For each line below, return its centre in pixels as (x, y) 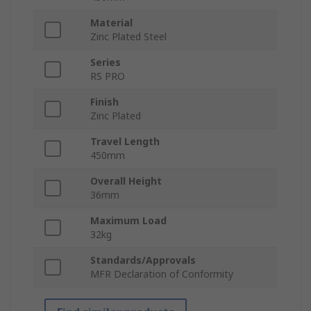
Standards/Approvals (143, 260)
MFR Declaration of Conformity (162, 274)
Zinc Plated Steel (128, 36)
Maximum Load (128, 220)
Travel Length (125, 141)
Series (106, 62)
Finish (104, 101)
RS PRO (108, 76)
